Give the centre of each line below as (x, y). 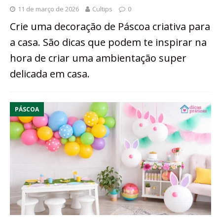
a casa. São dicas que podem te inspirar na (108, 42)
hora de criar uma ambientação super (98, 58)
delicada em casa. (50, 74)
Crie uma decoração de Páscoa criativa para (110, 27)
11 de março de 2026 (48, 9)
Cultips (102, 9)
